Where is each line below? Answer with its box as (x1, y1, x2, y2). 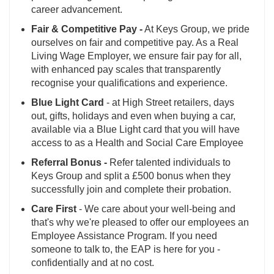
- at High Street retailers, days (106, 97, 234, 108)
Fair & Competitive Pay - (31, 24, 143, 35)
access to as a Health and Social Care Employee (31, 138, 243, 149)
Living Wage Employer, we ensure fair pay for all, (31, 51, 242, 62)
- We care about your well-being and (79, 204, 235, 215)
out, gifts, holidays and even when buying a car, (31, 111, 235, 122)
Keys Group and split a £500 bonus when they (31, 171, 231, 182)
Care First (31, 204, 79, 215)
